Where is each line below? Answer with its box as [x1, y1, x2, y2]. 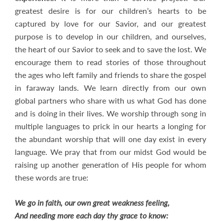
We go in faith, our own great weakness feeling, [15, 197, 170, 208]
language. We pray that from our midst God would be [15, 146, 206, 157]
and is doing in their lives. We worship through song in [15, 108, 206, 119]
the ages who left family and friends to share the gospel [15, 69, 206, 80]
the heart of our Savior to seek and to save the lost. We [15, 43, 206, 55]
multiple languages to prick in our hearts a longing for [15, 120, 206, 132]
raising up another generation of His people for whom [15, 159, 206, 170]
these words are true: [15, 172, 88, 183]
